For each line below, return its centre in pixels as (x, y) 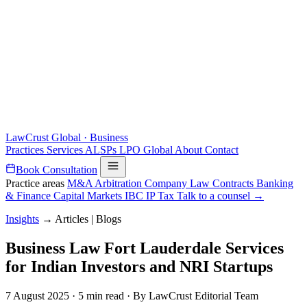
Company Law (179, 183)
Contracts (234, 183)
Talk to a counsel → (220, 196)
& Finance (29, 196)
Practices (26, 150)
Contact (222, 150)
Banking (275, 183)
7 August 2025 (37, 295)
